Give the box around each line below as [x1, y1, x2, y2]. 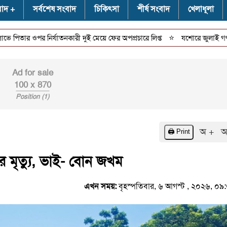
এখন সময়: [84, 180, 119, 192]
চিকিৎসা [94, 4, 119, 14]
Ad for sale [12, 67, 53, 78]
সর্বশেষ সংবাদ [32, 4, 76, 14]
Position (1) [16, 92, 49, 101]
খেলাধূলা [187, 4, 214, 14]
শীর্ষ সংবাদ [137, 4, 170, 14]
